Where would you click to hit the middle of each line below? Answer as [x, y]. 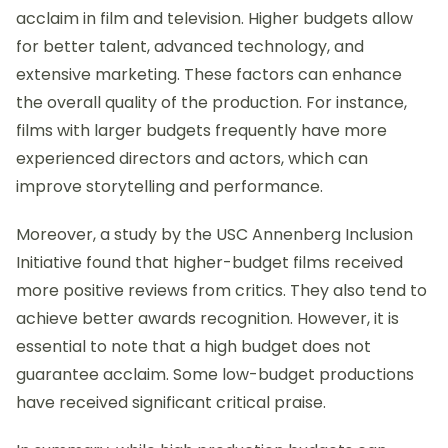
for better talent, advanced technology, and [190, 46]
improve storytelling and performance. [169, 186]
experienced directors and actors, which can [192, 158]
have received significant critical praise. [171, 402]
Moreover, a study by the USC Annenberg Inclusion [214, 234]
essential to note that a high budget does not [193, 346]
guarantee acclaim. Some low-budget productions [215, 374]
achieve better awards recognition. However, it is [207, 318]
